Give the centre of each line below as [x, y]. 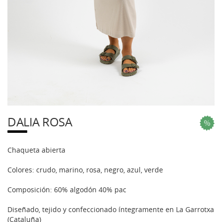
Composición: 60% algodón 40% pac [67, 189]
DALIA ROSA [40, 122]
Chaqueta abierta [36, 150]
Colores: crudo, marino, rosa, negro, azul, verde [85, 169]
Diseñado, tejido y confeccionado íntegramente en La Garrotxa [111, 209]
